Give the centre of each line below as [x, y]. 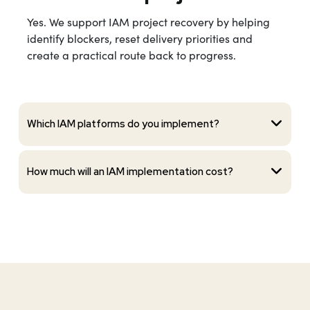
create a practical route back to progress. [131, 55]
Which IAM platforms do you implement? [123, 124]
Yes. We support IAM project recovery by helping [148, 21]
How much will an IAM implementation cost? [130, 172]
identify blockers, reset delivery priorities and [140, 38]
